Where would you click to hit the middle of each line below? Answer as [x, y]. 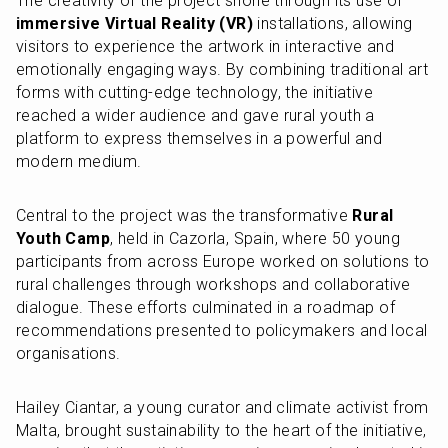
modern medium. [79, 161]
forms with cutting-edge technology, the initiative [194, 92]
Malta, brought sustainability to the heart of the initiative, [221, 430]
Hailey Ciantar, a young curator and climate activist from [222, 407]
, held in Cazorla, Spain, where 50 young [255, 238]
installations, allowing [333, 23]
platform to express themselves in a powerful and [199, 138]
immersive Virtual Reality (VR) [134, 23]
